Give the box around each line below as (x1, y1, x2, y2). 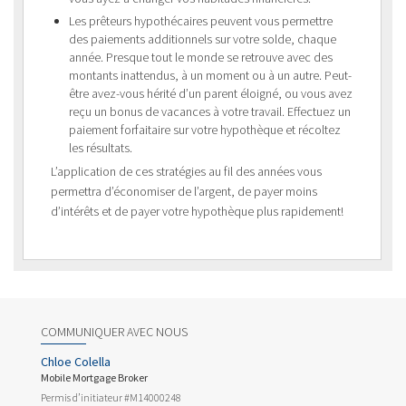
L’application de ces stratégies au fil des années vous (51, 162, 322, 179)
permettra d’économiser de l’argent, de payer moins (51, 182, 317, 199)
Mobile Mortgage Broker (41, 370, 148, 384)
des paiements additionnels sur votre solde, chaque (69, 30, 336, 47)
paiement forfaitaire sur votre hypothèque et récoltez (69, 121, 341, 138)
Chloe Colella (41, 353, 111, 370)
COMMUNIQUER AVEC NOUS (41, 323, 188, 340)
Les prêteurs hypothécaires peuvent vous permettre (69, 12, 333, 29)
